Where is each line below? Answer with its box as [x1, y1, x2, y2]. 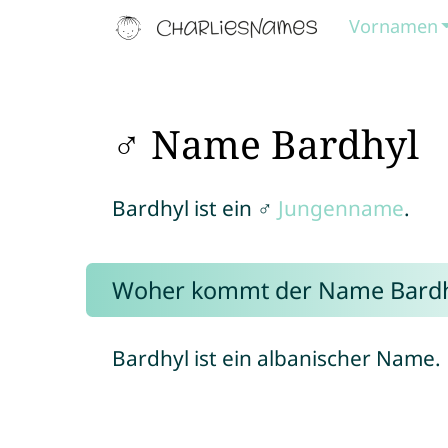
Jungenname [277, 194, 404, 222]
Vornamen [349, 14, 439, 38]
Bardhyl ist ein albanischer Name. [111, 344, 441, 372]
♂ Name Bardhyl [111, 117, 419, 170]
